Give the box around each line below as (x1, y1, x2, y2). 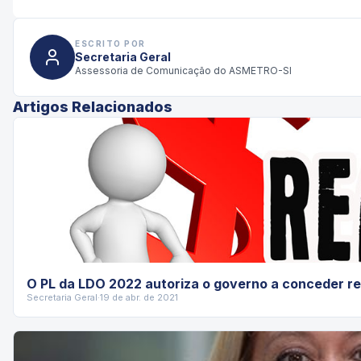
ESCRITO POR (75, 38, 146, 48)
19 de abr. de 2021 (100, 292, 178, 303)
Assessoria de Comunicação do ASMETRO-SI (75, 64, 292, 77)
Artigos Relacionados (13, 98, 172, 115)
